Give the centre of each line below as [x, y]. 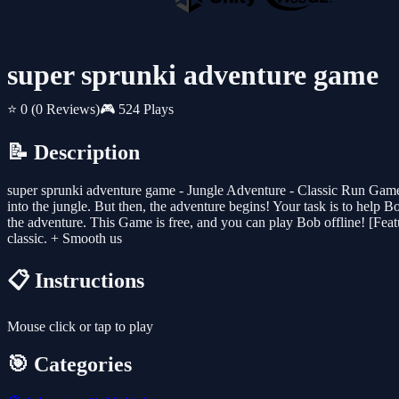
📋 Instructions [76, 281]
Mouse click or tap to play [80, 327]
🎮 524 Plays [137, 110]
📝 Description [73, 153]
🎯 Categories [69, 364]
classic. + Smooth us [65, 239]
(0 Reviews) [65, 110]
